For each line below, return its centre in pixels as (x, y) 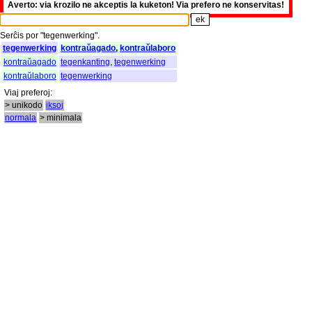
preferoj (36, 92)
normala (21, 117)
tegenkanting (85, 62)
